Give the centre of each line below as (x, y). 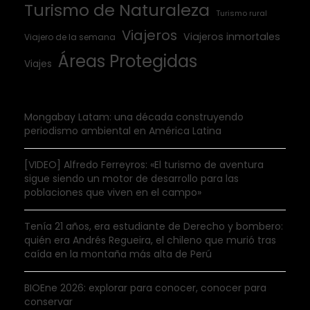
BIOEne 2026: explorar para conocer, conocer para (145, 288)
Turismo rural (241, 13)
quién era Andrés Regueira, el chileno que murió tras (150, 240)
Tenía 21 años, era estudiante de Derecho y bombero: (154, 227)
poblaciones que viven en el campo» (113, 193)
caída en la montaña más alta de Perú (118, 254)
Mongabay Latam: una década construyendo (134, 117)
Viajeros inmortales (232, 37)
